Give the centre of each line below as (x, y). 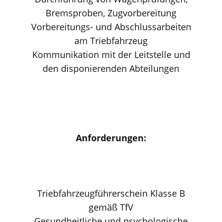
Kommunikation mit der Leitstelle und (111, 55)
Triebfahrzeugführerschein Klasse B (111, 193)
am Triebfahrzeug (111, 41)
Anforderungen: (111, 138)
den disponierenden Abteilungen (111, 68)
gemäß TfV (111, 207)
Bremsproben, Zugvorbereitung (111, 13)
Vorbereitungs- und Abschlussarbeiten (111, 27)
